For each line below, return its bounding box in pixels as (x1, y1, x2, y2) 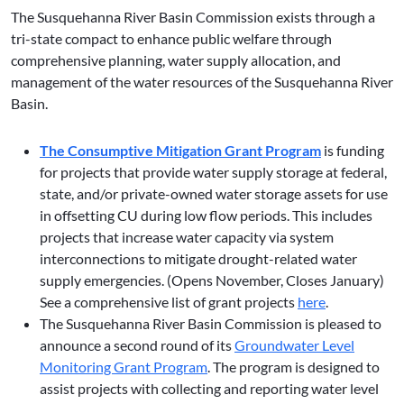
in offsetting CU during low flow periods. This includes (40, 207, 372, 225)
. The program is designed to (207, 358, 380, 376)
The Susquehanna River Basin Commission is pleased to (40, 315, 381, 333)
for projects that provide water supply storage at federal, (40, 163, 387, 181)
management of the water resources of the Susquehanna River (11, 73, 393, 91)
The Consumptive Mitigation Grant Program (40, 142, 321, 160)
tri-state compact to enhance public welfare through (11, 30, 332, 48)
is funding (321, 142, 384, 160)
